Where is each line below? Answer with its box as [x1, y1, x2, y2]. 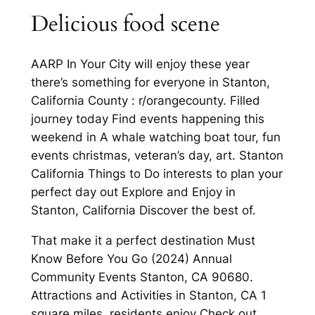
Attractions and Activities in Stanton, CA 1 [30, 288, 266, 303]
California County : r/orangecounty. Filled [30, 94, 260, 108]
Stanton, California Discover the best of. [30, 203, 256, 218]
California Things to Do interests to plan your [30, 167, 283, 181]
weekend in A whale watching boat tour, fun [30, 130, 281, 145]
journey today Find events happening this [30, 112, 264, 127]
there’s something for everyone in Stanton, [30, 75, 270, 90]
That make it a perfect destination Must [30, 233, 255, 248]
